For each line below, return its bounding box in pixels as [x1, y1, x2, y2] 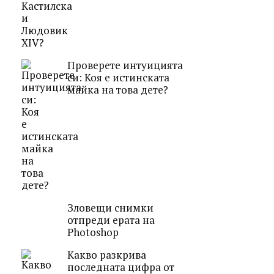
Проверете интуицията [67, 57, 183, 72]
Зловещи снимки [67, 200, 154, 215]
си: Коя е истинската [67, 70, 169, 84]
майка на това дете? [67, 82, 168, 97]
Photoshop [67, 224, 119, 239]
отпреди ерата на [67, 212, 155, 227]
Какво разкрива [67, 247, 146, 262]
